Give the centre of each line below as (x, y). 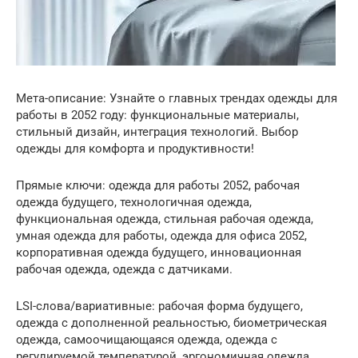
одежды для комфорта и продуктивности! (135, 149)
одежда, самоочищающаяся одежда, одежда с (147, 340)
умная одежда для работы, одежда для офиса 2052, (161, 236)
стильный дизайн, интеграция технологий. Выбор (157, 132)
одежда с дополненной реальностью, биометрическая (171, 323)
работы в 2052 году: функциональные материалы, (157, 115)
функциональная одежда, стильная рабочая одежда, (165, 219)
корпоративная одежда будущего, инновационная (159, 253)
